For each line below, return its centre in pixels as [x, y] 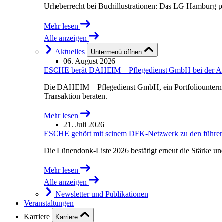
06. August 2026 [89, 61]
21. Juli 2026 [84, 125]
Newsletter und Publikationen [102, 194]
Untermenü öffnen [117, 52]
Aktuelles [70, 51]
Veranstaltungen [49, 203]
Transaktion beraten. [75, 96]
